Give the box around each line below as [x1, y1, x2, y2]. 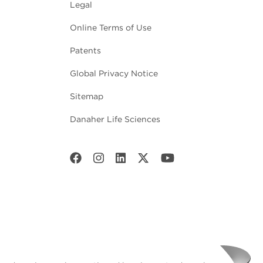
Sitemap [70, 92, 103, 101]
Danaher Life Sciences [70, 114, 160, 124]
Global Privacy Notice [70, 69, 158, 78]
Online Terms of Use [70, 23, 151, 32]
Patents [70, 46, 101, 55]
